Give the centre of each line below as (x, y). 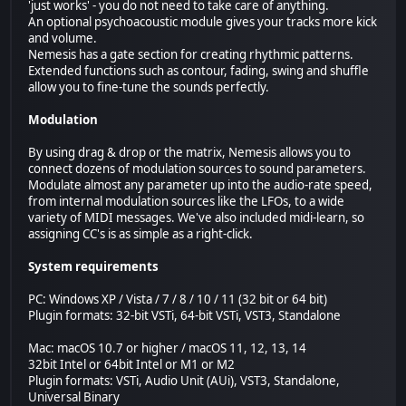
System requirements (94, 267)
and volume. (63, 39)
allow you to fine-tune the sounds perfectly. (149, 87)
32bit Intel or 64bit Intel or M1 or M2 (132, 365)
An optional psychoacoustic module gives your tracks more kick (203, 22)
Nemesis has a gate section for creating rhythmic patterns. (191, 55)
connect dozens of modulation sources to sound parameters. (198, 169)
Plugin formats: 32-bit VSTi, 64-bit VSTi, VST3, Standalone (185, 316)
